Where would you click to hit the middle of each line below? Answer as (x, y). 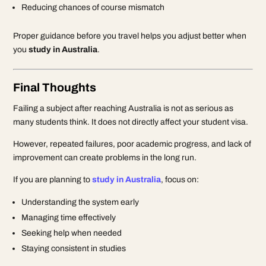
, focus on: (180, 179)
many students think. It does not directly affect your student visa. (131, 122)
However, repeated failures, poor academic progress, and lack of (132, 144)
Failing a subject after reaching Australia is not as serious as (123, 108)
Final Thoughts (55, 87)
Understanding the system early (80, 202)
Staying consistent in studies (74, 248)
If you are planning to (53, 179)
